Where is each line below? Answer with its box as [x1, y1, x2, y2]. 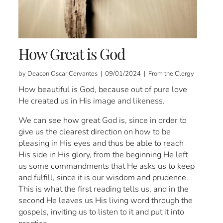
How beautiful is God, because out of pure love [18, 84, 188, 96]
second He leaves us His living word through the [18, 195, 193, 207]
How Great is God [18, 44, 125, 64]
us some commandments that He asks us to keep [18, 160, 195, 172]
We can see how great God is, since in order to [18, 114, 187, 126]
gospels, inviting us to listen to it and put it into [18, 206, 185, 218]
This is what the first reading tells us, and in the [18, 183, 189, 195]
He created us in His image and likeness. [18, 95, 165, 107]
